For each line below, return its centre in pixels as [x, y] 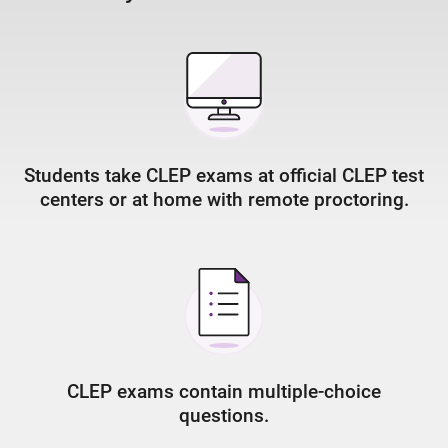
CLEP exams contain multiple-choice [224, 391]
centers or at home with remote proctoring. [224, 199]
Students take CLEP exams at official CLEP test [224, 175]
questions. [224, 415]
